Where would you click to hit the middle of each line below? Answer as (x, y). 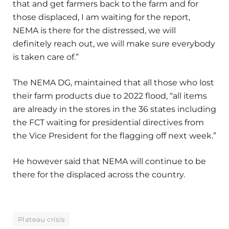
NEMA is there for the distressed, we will (94, 31)
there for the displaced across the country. (99, 175)
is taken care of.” (46, 57)
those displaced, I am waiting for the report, (101, 17)
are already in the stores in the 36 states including (114, 109)
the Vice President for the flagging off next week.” (114, 136)
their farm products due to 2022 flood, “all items (110, 96)
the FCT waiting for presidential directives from (108, 123)
